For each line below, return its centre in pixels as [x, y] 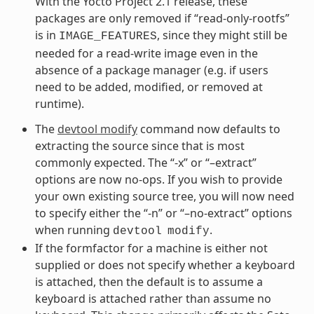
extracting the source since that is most [139, 145]
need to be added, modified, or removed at [149, 87]
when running [74, 230]
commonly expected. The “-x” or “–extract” [145, 162]
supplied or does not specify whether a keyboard [165, 265]
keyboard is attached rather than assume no [153, 298]
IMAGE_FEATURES [108, 36]
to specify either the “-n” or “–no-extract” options [163, 213]
